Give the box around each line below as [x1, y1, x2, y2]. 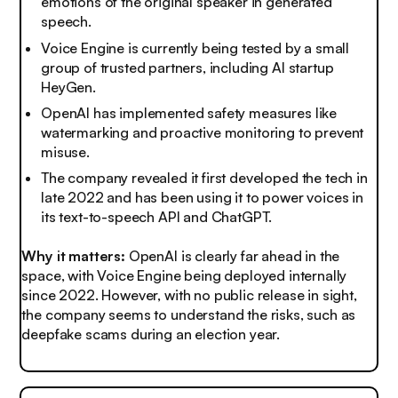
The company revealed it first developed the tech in [41, 168, 368, 187]
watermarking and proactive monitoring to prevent [41, 123, 364, 141]
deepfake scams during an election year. [21, 324, 281, 343]
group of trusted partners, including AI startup [41, 58, 334, 76]
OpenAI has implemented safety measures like [41, 103, 338, 122]
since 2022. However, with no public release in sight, [21, 285, 357, 304]
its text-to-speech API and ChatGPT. [41, 207, 273, 226]
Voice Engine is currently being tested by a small [41, 38, 350, 57]
